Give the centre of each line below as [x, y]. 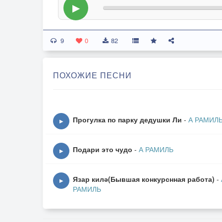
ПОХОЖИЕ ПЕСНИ [92, 75]
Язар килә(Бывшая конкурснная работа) [144, 179]
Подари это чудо [103, 149]
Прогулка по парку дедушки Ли [127, 119]
